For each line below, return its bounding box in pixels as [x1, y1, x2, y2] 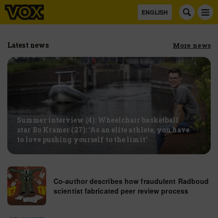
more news [180, 41, 211, 50]
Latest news [7, 40, 49, 50]
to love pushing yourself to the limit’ [17, 135, 147, 144]
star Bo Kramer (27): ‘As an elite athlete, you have [17, 125, 190, 134]
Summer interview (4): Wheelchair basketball [17, 115, 179, 125]
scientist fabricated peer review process [54, 186, 189, 196]
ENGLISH [142, 8, 168, 17]
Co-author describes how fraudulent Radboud [54, 176, 209, 186]
